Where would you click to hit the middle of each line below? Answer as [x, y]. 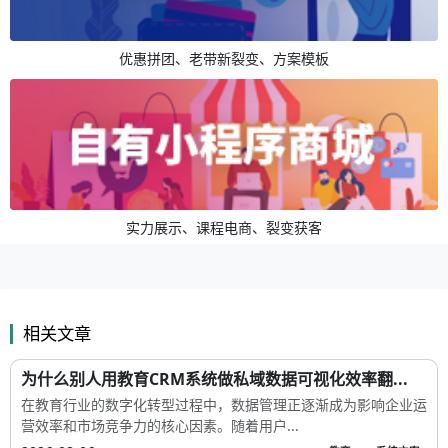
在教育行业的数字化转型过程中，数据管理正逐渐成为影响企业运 [224, 404]
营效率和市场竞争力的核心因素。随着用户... [160, 425]
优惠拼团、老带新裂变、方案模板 [224, 58]
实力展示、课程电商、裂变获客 [224, 228]
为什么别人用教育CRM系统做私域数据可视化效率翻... [214, 378]
